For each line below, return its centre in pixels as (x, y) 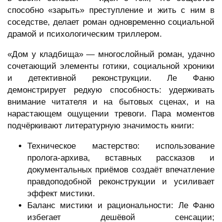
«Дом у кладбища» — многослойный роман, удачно (111, 55)
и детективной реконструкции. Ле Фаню (111, 78)
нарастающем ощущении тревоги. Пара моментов (111, 114)
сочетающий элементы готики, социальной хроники (111, 66)
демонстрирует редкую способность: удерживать (111, 90)
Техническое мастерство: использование (121, 146)
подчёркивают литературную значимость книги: (101, 126)
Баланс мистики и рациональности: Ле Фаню (121, 206)
